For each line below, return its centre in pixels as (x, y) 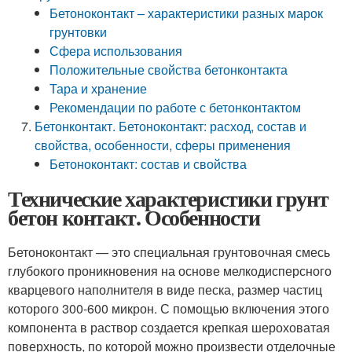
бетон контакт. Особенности (134, 217)
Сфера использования (116, 51)
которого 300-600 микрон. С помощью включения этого (169, 308)
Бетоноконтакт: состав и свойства (148, 164)
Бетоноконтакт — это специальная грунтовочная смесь (169, 252)
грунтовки (79, 32)
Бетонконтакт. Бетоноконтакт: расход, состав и (171, 126)
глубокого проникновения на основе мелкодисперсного (170, 271)
